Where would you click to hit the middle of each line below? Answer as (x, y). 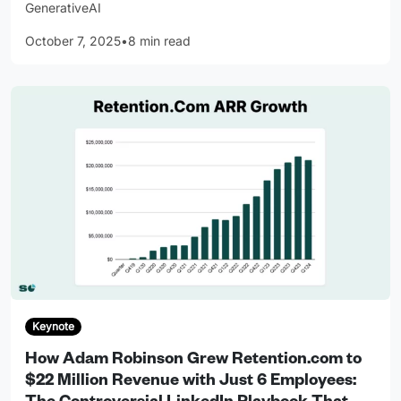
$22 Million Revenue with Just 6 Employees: (191, 383)
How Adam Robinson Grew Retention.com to (193, 361)
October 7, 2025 (73, 41)
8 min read (159, 41)
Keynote (53, 327)
